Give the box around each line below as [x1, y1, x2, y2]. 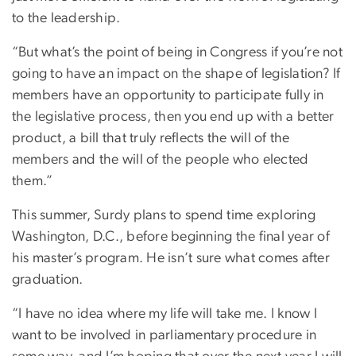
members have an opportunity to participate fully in [12, 87, 324, 103]
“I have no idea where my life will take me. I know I [12, 306, 317, 321]
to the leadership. [12, 10, 124, 25]
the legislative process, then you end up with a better [12, 109, 335, 124]
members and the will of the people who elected [12, 152, 309, 167]
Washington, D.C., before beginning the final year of [12, 229, 330, 244]
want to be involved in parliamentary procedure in [12, 327, 317, 342]
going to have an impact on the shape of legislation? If [12, 66, 341, 81]
